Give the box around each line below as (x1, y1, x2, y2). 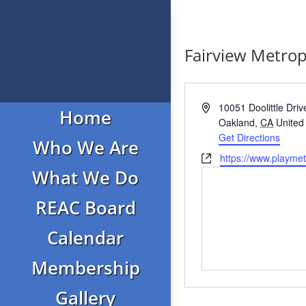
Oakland (219, 115, 255, 129)
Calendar (47, 225, 124, 250)
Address (200, 100, 236, 113)
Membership (31, 255, 140, 280)
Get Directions (219, 130, 281, 144)
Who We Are (32, 135, 139, 160)
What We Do (32, 165, 139, 190)
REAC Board (35, 195, 136, 220)
